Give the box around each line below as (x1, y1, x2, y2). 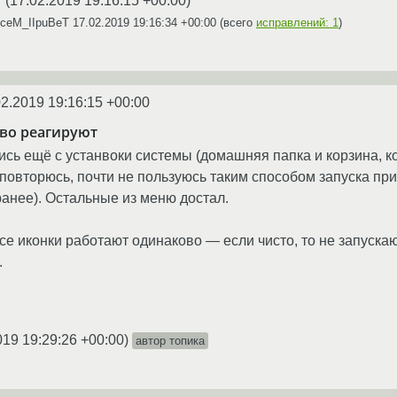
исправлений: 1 (256, 15, 339, 29)
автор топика (136, 333, 205, 347)
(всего (216, 15, 256, 29)
